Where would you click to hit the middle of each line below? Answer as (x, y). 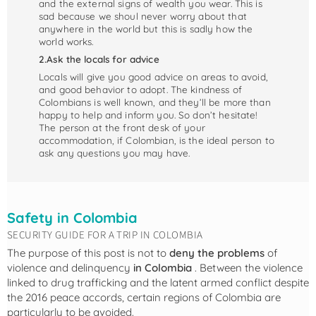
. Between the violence (249, 267)
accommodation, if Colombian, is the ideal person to (157, 140)
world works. (66, 42)
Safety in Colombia (72, 217)
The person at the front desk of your (122, 127)
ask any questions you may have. (115, 152)
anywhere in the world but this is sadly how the (146, 29)
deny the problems (218, 253)
